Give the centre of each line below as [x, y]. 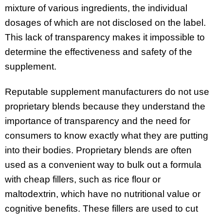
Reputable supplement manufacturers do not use [107, 92]
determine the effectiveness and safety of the [99, 52]
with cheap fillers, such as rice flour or [83, 180]
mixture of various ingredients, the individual [96, 8]
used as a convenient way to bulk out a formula [103, 165]
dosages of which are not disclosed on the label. [105, 22]
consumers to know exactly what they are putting [107, 136]
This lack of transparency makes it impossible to [105, 37]
